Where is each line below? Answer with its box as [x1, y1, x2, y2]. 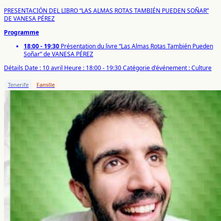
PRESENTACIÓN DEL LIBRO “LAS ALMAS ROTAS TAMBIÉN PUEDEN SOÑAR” [4, 6, 209, 15]
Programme [4, 28, 39, 37]
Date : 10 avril [25, 63, 63, 72]
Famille [37, 80, 55, 88]
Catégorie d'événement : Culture [123, 63, 212, 72]
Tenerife [8, 80, 29, 88]
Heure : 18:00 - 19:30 [64, 63, 121, 72]
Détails [4, 63, 23, 72]
